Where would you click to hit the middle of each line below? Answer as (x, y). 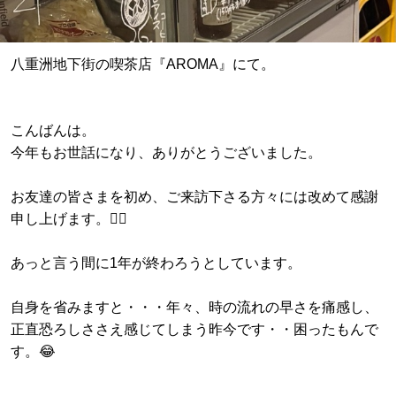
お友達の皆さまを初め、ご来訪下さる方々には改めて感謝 (194, 196)
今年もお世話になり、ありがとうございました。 (166, 152)
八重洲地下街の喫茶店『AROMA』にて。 (143, 64)
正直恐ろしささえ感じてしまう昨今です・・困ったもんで (194, 329)
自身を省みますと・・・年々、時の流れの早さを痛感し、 (194, 307)
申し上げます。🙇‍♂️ (69, 218)
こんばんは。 (53, 130)
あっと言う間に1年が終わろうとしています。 (156, 263)
